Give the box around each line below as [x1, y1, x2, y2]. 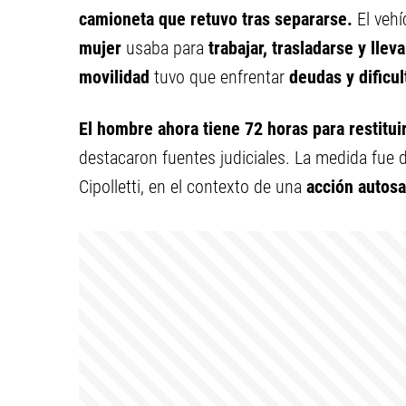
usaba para [126, 37, 208, 59]
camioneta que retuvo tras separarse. [79, 8, 353, 30]
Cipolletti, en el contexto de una [79, 176, 306, 198]
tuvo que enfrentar [154, 66, 289, 88]
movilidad [79, 66, 154, 88]
